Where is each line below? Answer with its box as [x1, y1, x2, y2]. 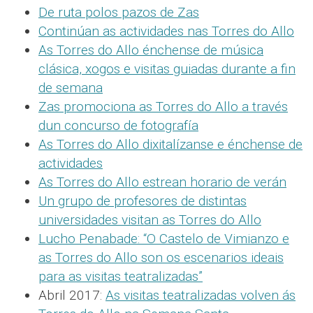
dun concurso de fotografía [38, 117, 198, 133]
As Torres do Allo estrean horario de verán [38, 173, 286, 190]
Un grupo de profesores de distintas [38, 192, 247, 209]
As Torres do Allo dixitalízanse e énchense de [38, 136, 303, 152]
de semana [38, 79, 103, 96]
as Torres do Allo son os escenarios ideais [38, 249, 284, 265]
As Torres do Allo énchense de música [38, 41, 263, 58]
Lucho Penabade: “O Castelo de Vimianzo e [38, 230, 289, 247]
